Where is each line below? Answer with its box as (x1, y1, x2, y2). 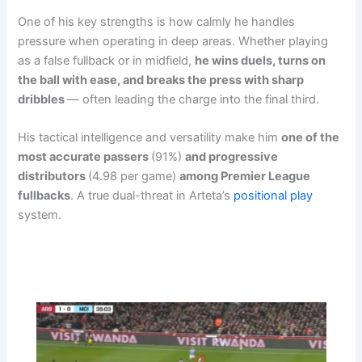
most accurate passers (18, 149, 152, 165)
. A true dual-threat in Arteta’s (70, 188, 234, 204)
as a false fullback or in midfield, (18, 53, 196, 68)
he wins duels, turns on (195, 53, 326, 68)
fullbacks (18, 188, 71, 204)
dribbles (18, 91, 68, 107)
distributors (18, 169, 89, 184)
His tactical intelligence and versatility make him (18, 130, 282, 145)
